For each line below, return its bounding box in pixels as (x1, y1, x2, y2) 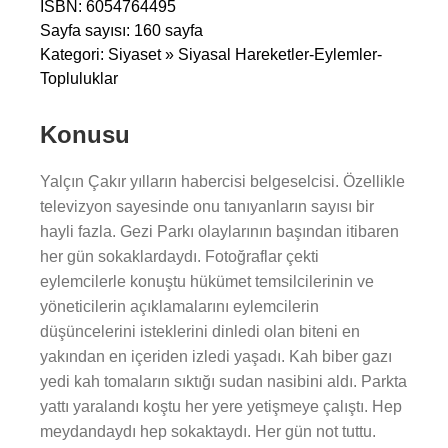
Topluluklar (40, 70, 118, 87)
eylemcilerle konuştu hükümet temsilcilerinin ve (40, 273, 374, 290)
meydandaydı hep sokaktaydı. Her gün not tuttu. (40, 423, 376, 440)
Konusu (40, 121, 130, 148)
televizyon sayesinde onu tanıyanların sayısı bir (40, 198, 374, 215)
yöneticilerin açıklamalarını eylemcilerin (40, 298, 319, 315)
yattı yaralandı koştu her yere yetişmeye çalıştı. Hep (40, 398, 402, 415)
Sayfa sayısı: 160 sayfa (40, 22, 203, 39)
